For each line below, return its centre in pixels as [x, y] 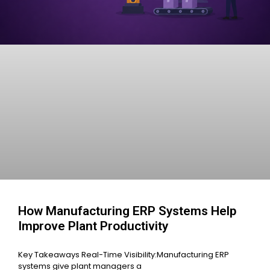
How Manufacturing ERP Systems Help [127, 211]
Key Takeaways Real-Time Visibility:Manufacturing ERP [124, 255]
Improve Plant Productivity [93, 226]
